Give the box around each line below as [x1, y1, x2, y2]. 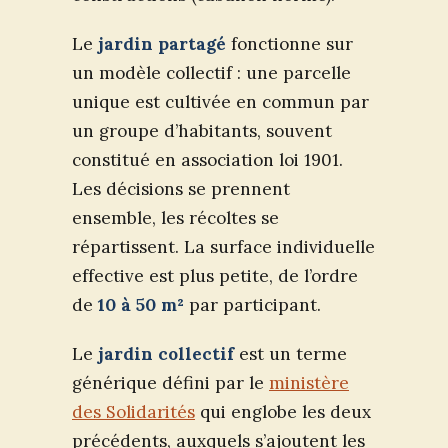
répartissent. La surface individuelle [72, 235, 375, 258]
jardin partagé [98, 32, 226, 55]
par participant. [184, 293, 321, 316]
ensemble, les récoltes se [72, 206, 279, 229]
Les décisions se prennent [72, 177, 290, 200]
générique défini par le [72, 371, 269, 394]
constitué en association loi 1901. [72, 148, 343, 171]
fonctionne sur [226, 32, 353, 55]
